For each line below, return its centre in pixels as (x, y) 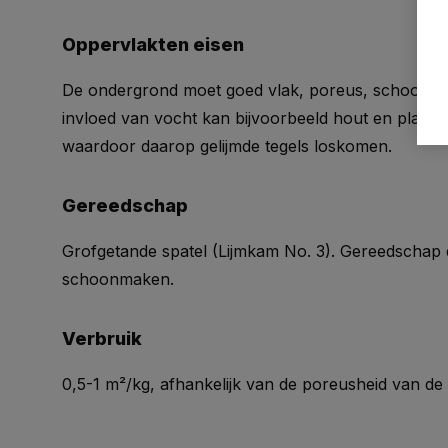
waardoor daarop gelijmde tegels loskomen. (227, 146)
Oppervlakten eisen (153, 44)
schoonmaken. (118, 279)
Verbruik (102, 338)
